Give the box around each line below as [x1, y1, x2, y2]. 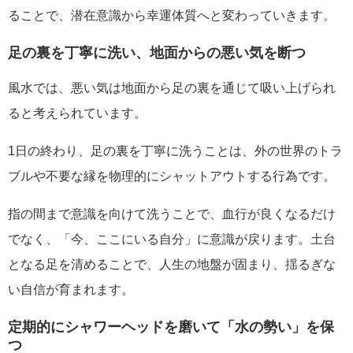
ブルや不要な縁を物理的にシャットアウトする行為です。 [8, 169, 336, 184]
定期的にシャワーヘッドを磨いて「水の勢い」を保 [8, 318, 334, 335]
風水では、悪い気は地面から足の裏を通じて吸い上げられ [8, 81, 336, 95]
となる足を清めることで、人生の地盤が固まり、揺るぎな [8, 258, 336, 272]
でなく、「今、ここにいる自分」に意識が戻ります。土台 [8, 232, 336, 247]
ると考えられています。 [8, 106, 147, 121]
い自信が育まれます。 [8, 283, 134, 297]
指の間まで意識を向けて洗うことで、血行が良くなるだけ [8, 207, 336, 221]
